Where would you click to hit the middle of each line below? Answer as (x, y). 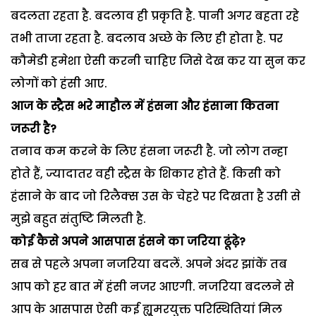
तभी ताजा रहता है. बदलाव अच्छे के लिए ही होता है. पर (147, 38)
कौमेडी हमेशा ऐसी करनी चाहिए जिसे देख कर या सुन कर (158, 61)
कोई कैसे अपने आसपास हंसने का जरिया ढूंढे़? (128, 241)
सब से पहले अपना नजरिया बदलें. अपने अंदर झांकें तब (149, 264)
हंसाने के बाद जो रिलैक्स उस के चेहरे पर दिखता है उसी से (156, 196)
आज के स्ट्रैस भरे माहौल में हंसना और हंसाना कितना (145, 106)
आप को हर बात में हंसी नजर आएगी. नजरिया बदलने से (152, 286)
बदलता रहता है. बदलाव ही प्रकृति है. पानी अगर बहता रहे (155, 16)
